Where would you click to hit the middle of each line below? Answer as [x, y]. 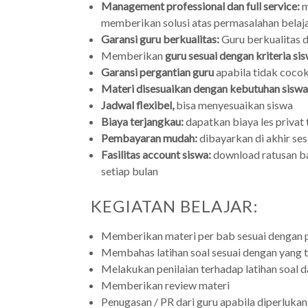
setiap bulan [130, 171]
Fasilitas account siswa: [156, 155]
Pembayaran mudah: [149, 138]
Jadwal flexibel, [137, 105]
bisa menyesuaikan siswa [233, 105]
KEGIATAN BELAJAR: [175, 206]
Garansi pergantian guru [157, 72]
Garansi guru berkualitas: [160, 39]
